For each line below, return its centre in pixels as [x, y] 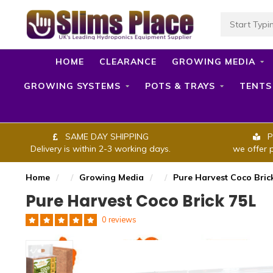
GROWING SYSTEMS [72, 86]
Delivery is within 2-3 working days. [101, 149]
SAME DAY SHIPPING [105, 136]
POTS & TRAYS [180, 86]
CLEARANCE [128, 62]
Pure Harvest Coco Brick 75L [141, 201]
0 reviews [119, 219]
